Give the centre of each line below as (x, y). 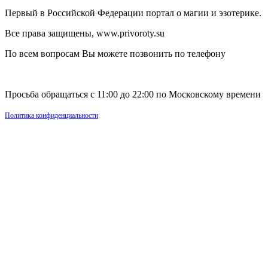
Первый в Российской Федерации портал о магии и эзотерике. (133, 13)
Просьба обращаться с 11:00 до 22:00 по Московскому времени (133, 95)
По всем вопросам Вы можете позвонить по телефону (115, 54)
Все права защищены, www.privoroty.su (85, 33)
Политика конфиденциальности (51, 116)
